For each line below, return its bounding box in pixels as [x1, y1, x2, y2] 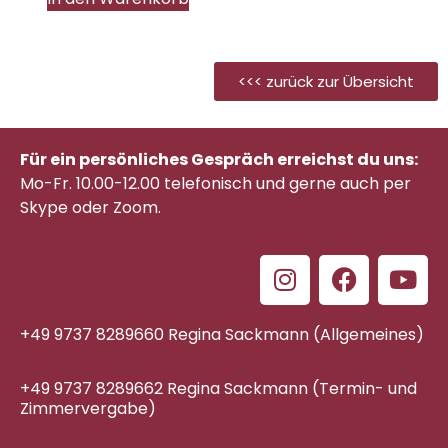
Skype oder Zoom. [20, 196, 161, 220]
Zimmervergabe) [20, 397, 156, 421]
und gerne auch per [256, 172, 411, 196]
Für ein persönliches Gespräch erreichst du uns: [20, 148, 418, 172]
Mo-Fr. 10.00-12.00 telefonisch [20, 172, 256, 196]
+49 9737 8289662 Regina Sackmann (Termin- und [20, 377, 417, 401]
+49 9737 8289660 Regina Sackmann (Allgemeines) [20, 322, 424, 346]
